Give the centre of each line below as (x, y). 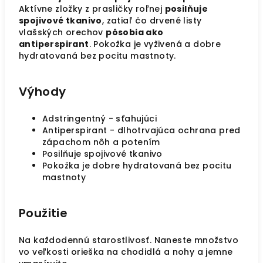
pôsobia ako (135, 32)
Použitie (43, 213)
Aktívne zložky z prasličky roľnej (92, 9)
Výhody (43, 92)
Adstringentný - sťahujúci (100, 119)
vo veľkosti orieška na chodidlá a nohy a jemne (126, 252)
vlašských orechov (63, 32)
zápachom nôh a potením (101, 142)
